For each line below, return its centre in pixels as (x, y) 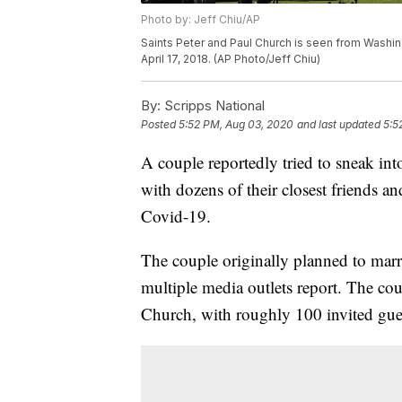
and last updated (339, 125)
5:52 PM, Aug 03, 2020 (236, 125)
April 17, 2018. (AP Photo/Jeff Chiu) (231, 59)
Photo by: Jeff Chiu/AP (201, 20)
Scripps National (213, 106)
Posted (160, 125)
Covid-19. (176, 216)
